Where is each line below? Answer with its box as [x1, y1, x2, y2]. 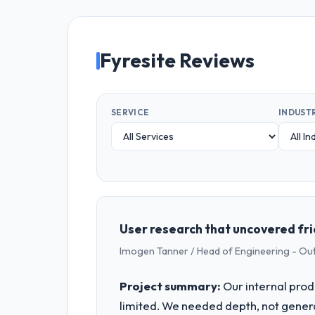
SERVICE [111, 106, 150, 117]
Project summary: [120, 278, 221, 293]
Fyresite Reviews [100, 48, 255, 72]
